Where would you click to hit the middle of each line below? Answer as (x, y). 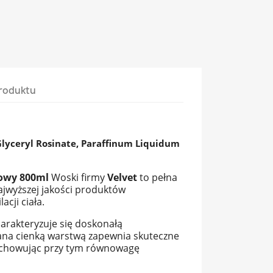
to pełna (157, 178)
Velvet (122, 178)
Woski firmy (79, 178)
